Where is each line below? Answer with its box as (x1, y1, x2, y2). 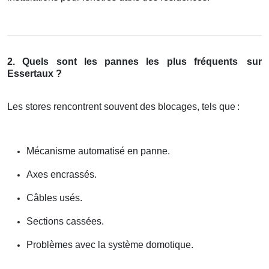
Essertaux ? (7, 68, 62, 79)
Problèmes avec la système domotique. (26, 240, 193, 250)
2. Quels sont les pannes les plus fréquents (7, 56, 238, 67)
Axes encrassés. (26, 169, 97, 180)
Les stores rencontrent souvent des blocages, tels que (7, 101, 235, 112)
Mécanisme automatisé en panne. (26, 146, 170, 157)
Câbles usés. (26, 193, 82, 204)
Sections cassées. (26, 216, 104, 227)
